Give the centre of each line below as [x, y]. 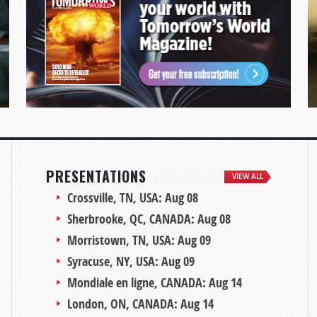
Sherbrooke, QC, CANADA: [132, 219]
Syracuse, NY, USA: [114, 261]
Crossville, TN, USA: [116, 197]
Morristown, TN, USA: [122, 240]
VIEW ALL [248, 176]
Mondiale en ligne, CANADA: [138, 282]
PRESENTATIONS [96, 176]
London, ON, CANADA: [124, 304]
